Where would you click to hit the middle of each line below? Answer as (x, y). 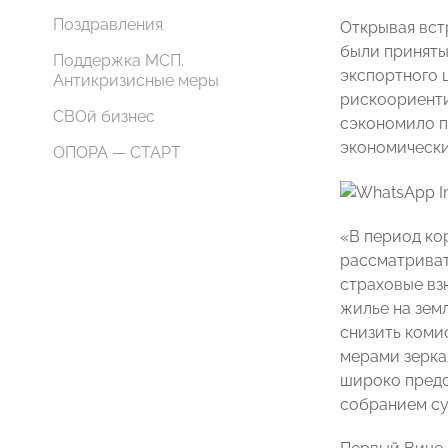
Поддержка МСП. (118, 60)
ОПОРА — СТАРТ (117, 152)
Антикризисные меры (136, 80)
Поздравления (108, 24)
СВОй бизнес (104, 116)
